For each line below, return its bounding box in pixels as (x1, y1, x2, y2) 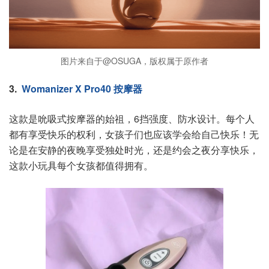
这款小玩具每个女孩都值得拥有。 (9, 158, 153, 172)
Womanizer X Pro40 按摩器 (19, 81, 142, 95)
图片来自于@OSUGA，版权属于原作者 (61, 54, 208, 67)
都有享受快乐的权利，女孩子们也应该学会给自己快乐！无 (9, 127, 259, 141)
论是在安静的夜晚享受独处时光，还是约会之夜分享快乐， (9, 142, 259, 157)
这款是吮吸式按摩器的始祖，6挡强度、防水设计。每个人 (9, 111, 255, 125)
